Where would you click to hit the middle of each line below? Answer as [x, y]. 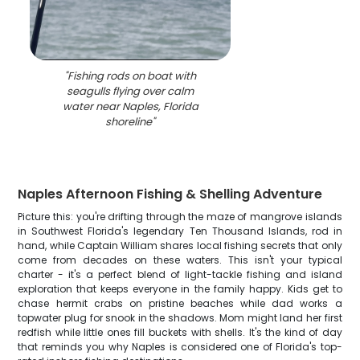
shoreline [129, 122]
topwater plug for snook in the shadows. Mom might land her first [180, 318]
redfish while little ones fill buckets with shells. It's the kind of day [180, 332]
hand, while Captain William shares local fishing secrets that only [180, 245]
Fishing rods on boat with [132, 76]
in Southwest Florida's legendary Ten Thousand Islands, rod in [180, 231]
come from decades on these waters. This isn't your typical [180, 260]
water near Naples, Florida [130, 106]
